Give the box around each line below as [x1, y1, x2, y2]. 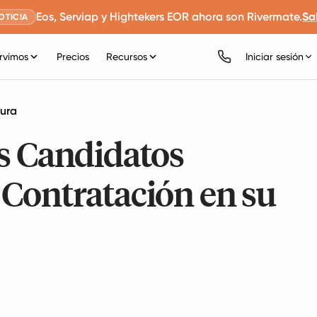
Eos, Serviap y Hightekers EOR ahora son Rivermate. [36, 10, 303, 23]
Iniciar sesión [246, 51, 304, 62]
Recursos [105, 51, 147, 62]
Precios [56, 51, 89, 62]
